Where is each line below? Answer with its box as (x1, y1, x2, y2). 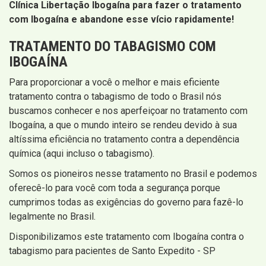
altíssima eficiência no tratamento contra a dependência (9, 134, 239, 145)
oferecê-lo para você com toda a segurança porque (9, 182, 220, 194)
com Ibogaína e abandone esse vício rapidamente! (9, 14, 234, 26)
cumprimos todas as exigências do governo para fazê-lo (9, 197, 243, 208)
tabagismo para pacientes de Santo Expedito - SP (9, 245, 216, 257)
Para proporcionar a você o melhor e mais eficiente (9, 77, 220, 88)
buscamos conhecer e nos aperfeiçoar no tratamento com (9, 105, 248, 117)
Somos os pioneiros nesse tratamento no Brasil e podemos (9, 168, 257, 180)
